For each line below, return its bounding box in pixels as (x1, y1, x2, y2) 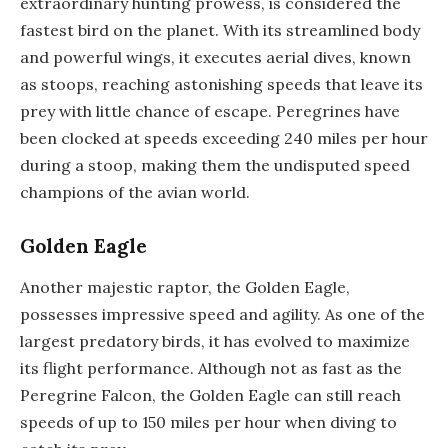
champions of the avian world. (20, 181, 250, 202)
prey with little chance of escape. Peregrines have (20, 100, 400, 121)
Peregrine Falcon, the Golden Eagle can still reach (20, 385, 401, 406)
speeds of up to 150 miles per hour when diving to (20, 412, 397, 433)
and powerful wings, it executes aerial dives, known (20, 46, 411, 67)
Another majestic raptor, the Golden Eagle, (20, 277, 350, 298)
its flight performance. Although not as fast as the (20, 358, 402, 379)
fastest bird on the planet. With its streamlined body (20, 19, 420, 40)
